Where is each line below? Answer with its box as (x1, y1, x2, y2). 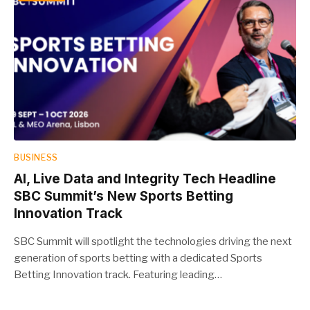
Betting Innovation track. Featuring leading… (14, 268, 222, 281)
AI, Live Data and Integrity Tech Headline (14, 171, 276, 187)
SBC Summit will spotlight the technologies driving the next (14, 235, 292, 248)
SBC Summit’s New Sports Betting (14, 188, 233, 204)
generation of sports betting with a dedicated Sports (14, 252, 262, 264)
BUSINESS (14, 152, 58, 163)
